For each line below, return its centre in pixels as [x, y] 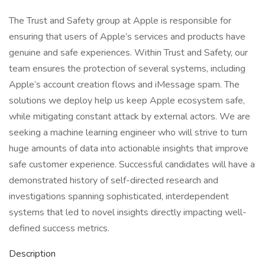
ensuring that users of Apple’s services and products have [127, 37]
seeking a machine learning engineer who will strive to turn [128, 132]
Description [32, 254]
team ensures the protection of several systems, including [127, 69]
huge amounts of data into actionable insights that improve [129, 148]
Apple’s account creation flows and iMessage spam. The [124, 85]
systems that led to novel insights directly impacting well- [128, 212]
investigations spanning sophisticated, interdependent [119, 196]
